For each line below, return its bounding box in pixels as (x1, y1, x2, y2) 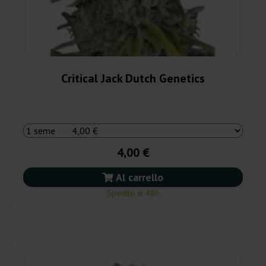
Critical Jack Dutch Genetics (61, 70, 205, 86)
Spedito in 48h (107, 187, 159, 198)
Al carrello (113, 170, 163, 184)
